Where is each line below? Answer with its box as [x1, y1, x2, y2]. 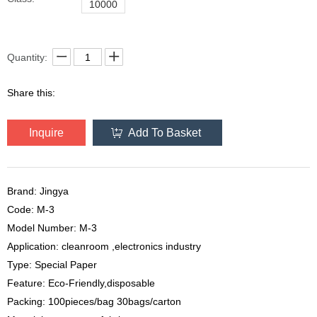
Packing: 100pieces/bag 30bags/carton [7, 296, 181, 308]
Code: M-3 [7, 204, 54, 216]
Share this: [7, 87, 55, 99]
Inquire [29, 127, 64, 139]
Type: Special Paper [7, 259, 97, 271]
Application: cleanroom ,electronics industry [7, 241, 201, 253]
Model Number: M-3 [7, 222, 97, 234]
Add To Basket [128, 127, 201, 139]
